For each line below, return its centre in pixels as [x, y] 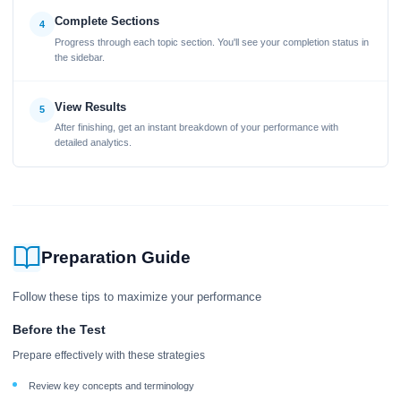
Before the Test [59, 329]
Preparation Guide [116, 257]
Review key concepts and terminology [111, 385]
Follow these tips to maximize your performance [137, 297]
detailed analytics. [93, 142]
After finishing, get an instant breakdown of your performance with [196, 127]
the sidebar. [79, 57]
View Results [90, 107]
